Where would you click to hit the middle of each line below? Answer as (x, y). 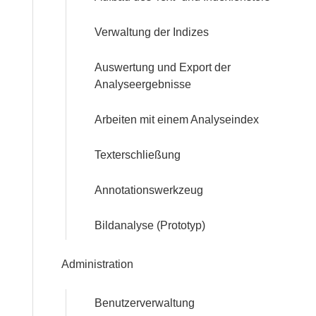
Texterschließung (138, 155)
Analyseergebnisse (143, 84)
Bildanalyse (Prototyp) (150, 225)
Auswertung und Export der (163, 67)
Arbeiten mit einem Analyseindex (177, 120)
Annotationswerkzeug (149, 190)
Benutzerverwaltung (145, 303)
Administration (97, 264)
